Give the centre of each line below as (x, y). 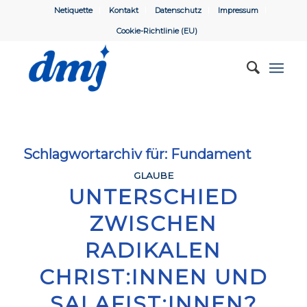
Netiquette (74, 10)
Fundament (211, 154)
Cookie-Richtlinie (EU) (157, 31)
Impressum (238, 10)
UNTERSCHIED (153, 197)
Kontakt (124, 10)
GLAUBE (153, 175)
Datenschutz (179, 10)
